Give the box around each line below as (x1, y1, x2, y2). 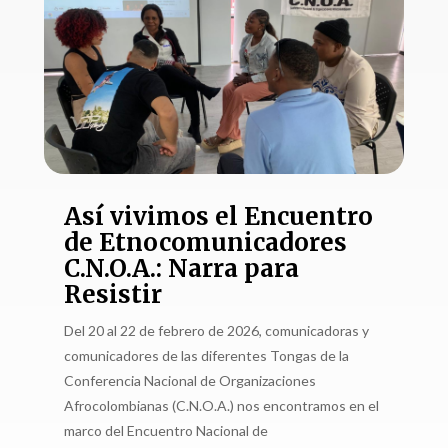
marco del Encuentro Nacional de (63, 422, 268, 440)
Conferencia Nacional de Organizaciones (63, 372, 316, 390)
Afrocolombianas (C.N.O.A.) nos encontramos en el (63, 397, 379, 415)
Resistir (63, 279, 162, 311)
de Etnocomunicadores (63, 227, 347, 259)
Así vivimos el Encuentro (63, 201, 373, 233)
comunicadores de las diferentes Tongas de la (63, 347, 349, 365)
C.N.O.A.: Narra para (63, 253, 299, 285)
